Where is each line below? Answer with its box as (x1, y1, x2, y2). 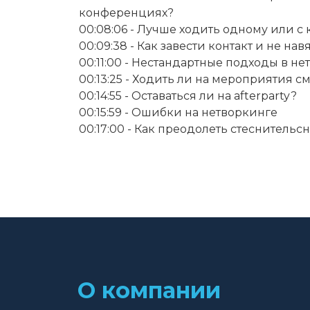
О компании (77, 276, 221, 304)
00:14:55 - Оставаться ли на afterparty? (79, 89, 297, 102)
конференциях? (79, 6, 174, 19)
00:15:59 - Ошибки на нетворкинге (79, 105, 277, 119)
